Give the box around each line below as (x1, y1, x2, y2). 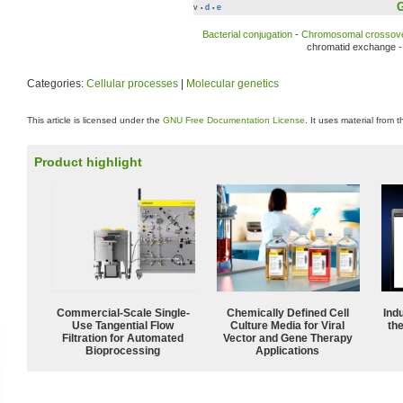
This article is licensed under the (27, 115, 163, 125)
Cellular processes (86, 76, 178, 90)
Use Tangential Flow (72, 318, 175, 332)
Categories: (27, 76, 86, 90)
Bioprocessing (85, 344, 161, 357)
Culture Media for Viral (230, 318, 345, 332)
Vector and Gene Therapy (223, 331, 353, 345)
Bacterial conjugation (202, 29, 293, 40)
